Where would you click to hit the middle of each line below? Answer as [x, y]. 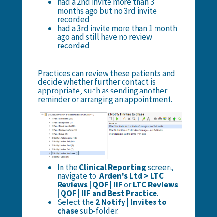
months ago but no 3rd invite [107, 10]
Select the [76, 202]
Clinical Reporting [112, 167]
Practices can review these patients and [106, 73]
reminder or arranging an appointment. [105, 99]
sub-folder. [98, 210]
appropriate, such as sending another [102, 90]
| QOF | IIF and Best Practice [107, 193]
